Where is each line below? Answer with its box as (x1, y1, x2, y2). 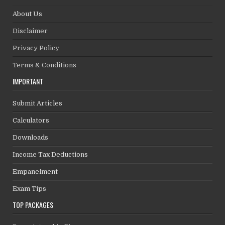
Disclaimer (13, 27, 48, 35)
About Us (13, 10, 43, 18)
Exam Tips (13, 184, 47, 192)
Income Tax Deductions (13, 150, 88, 158)
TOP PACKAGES (13, 199, 54, 210)
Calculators (13, 116, 50, 124)
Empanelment (13, 167, 58, 175)
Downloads (13, 133, 49, 141)
